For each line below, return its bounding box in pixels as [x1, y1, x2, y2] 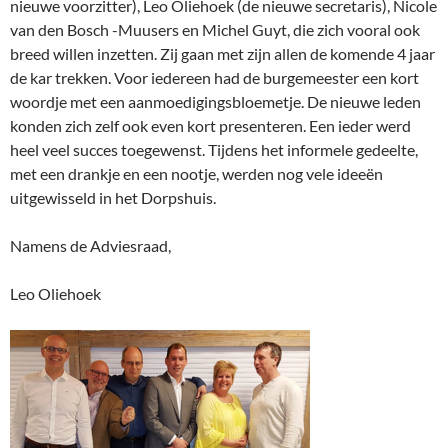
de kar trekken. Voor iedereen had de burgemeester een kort [10, 68, 419, 88]
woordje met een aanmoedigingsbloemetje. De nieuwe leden [10, 92, 421, 112]
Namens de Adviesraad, [10, 236, 171, 256]
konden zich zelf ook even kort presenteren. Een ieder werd [10, 116, 411, 136]
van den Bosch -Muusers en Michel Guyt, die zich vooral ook [10, 20, 420, 40]
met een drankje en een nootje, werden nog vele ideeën [10, 164, 383, 184]
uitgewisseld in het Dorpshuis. [10, 188, 216, 208]
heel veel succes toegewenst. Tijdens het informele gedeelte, [10, 140, 418, 160]
